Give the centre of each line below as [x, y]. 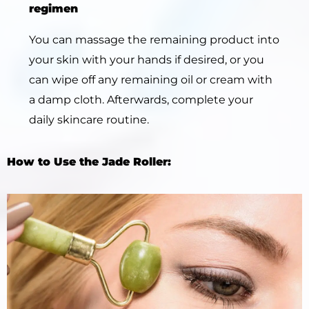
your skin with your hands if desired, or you [147, 60]
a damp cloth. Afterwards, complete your [141, 100]
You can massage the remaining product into [154, 40]
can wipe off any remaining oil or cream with [151, 80]
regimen [53, 9]
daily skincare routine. [89, 120]
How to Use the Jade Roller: [89, 162]
